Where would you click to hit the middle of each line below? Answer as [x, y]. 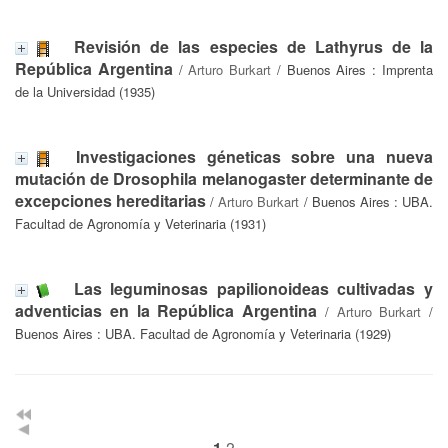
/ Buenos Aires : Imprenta [352, 69]
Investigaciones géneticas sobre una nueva [254, 156]
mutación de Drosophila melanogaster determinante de [224, 178]
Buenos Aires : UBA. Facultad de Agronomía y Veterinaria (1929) [203, 333]
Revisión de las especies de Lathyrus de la [253, 46]
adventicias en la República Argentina [166, 310]
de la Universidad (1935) [85, 91]
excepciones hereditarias [111, 200]
